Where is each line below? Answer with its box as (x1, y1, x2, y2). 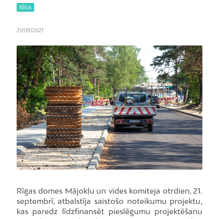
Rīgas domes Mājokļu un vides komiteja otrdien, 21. (16, 186, 203, 195)
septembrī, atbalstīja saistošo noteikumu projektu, (16, 196, 203, 205)
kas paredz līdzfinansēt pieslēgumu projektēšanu (16, 206, 203, 216)
